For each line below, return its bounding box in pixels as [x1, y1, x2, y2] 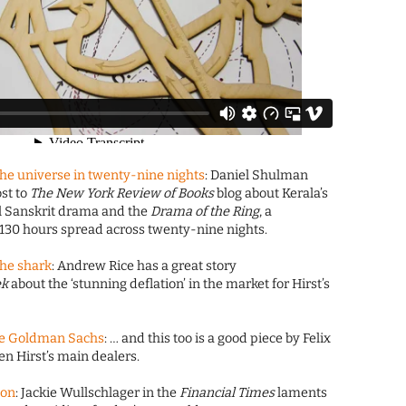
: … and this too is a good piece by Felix [104, 331, 332, 347]
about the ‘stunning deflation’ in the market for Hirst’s [8, 276, 331, 293]
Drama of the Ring [150, 204, 260, 220]
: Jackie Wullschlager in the [15, 385, 180, 401]
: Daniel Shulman [205, 168, 309, 184]
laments [275, 385, 328, 401]
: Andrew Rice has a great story [52, 258, 237, 275]
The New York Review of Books [30, 186, 215, 202]
